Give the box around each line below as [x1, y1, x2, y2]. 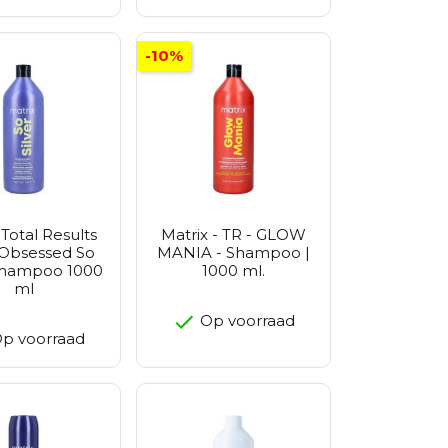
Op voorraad [196, 311, 295, 331]
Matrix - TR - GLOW [161, 225, 306, 245]
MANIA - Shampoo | [157, 243, 310, 263]
